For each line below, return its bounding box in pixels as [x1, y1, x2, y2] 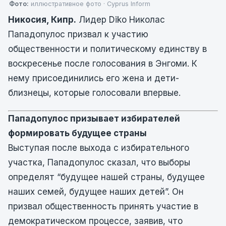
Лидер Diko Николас [76, 15, 165, 25]
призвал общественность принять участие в [8, 201, 198, 211]
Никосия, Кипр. [8, 15, 76, 25]
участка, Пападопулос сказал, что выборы [8, 157, 190, 167]
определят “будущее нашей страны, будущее [8, 172, 205, 182]
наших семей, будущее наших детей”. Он [8, 187, 184, 197]
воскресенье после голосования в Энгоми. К [8, 59, 197, 69]
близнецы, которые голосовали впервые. [8, 88, 181, 98]
